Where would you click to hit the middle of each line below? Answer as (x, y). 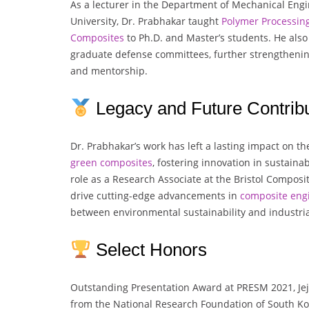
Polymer (240, 21)
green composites (111, 163)
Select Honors (149, 250)
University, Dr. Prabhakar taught (146, 21)
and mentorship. (109, 71)
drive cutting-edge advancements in (155, 196)
